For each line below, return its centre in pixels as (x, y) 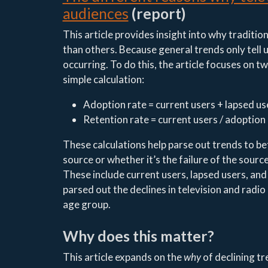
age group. (86, 205)
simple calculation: (103, 80)
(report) (157, 13)
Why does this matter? (138, 236)
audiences (95, 13)
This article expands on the (123, 257)
